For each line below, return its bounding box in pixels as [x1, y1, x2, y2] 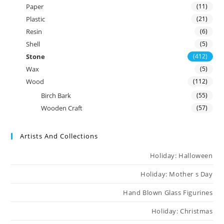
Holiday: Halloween [149, 151, 213, 160]
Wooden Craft [41, 103, 83, 113]
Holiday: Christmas [151, 206, 213, 216]
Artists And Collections [20, 131, 98, 141]
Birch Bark [41, 91, 71, 100]
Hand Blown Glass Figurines [122, 188, 213, 197]
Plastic [26, 14, 45, 24]
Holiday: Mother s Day [140, 169, 213, 179]
